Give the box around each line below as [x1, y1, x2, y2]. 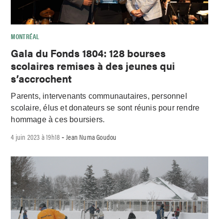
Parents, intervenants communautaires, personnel [11, 92, 187, 101]
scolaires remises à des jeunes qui [11, 58, 175, 73]
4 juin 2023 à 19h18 [11, 131, 60, 142]
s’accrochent [11, 70, 72, 86]
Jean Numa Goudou [66, 131, 117, 142]
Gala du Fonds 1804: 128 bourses [11, 45, 166, 60]
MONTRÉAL [11, 31, 40, 41]
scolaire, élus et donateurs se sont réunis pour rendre [11, 104, 200, 112]
